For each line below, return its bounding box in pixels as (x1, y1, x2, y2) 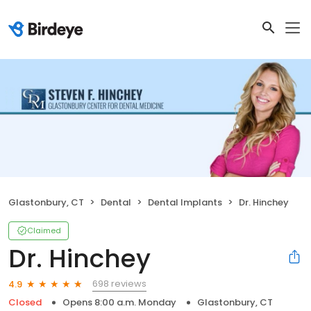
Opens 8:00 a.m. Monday (62, 296, 176, 310)
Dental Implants (148, 196, 222, 210)
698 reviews (92, 277, 146, 291)
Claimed (27, 225, 61, 237)
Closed (8, 296, 42, 310)
